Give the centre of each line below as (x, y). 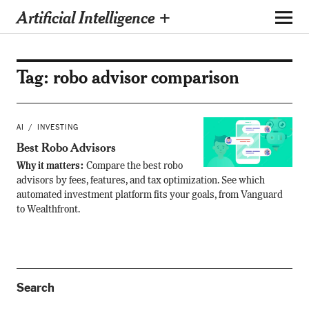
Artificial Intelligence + (93, 17)
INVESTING (58, 127)
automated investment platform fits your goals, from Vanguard (149, 195)
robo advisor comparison (146, 77)
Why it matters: (51, 166)
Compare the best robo (134, 166)
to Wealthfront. (48, 210)
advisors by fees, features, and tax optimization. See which (140, 181)
